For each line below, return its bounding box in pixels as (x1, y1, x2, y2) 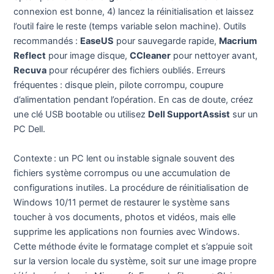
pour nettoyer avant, (171, 50, 258, 62)
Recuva (13, 65, 47, 76)
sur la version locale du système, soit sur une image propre (13, 255, 257, 267)
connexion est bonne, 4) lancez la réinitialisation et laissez (13, 6, 254, 18)
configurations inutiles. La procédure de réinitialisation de (13, 182, 249, 193)
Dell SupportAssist (148, 109, 231, 120)
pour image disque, (46, 50, 130, 62)
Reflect (13, 50, 46, 62)
